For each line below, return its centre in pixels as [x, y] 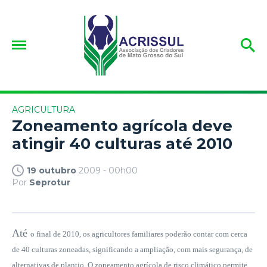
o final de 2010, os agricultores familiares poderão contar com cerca [139, 234]
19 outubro [52, 170]
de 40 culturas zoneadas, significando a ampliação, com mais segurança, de [132, 249]
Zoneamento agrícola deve [122, 125]
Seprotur [50, 182]
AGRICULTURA [44, 109]
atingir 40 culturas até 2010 [122, 143]
